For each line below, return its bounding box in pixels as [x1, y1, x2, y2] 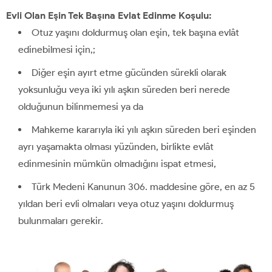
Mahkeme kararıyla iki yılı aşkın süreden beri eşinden [32, 123, 256, 135]
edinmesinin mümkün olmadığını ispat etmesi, [18, 157, 216, 169]
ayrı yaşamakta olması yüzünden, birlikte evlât [18, 140, 214, 152]
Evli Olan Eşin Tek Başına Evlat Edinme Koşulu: [6, 9, 211, 21]
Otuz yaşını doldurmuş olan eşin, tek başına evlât [32, 26, 239, 38]
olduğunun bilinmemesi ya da [18, 100, 143, 112]
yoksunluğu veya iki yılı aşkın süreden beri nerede [18, 83, 230, 95]
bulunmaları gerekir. [18, 214, 103, 226]
